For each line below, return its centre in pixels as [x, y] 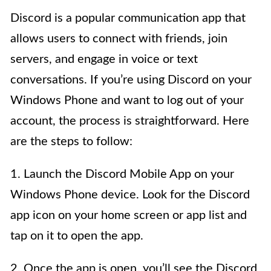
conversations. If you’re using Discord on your [131, 80]
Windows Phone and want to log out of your [127, 100]
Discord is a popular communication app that [128, 18]
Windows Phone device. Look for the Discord [130, 194]
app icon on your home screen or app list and [129, 215]
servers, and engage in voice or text [104, 59]
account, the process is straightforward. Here [130, 121]
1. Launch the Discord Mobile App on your [122, 174]
